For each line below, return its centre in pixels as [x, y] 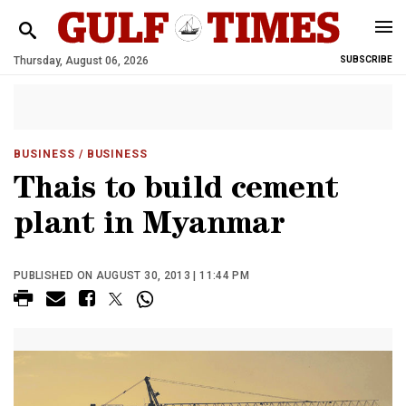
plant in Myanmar [149, 227]
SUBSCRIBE [366, 59]
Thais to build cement [176, 192]
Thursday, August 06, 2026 [81, 61]
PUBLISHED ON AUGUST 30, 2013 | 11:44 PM [132, 275]
